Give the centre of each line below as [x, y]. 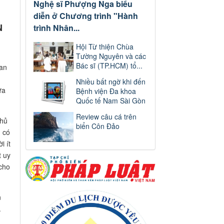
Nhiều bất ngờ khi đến [111, 82]
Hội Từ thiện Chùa [105, 47]
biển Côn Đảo [98, 126]
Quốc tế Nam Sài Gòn [111, 101]
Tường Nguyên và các [111, 56]
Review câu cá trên [106, 117]
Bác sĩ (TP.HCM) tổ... [109, 66]
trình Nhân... [56, 28]
